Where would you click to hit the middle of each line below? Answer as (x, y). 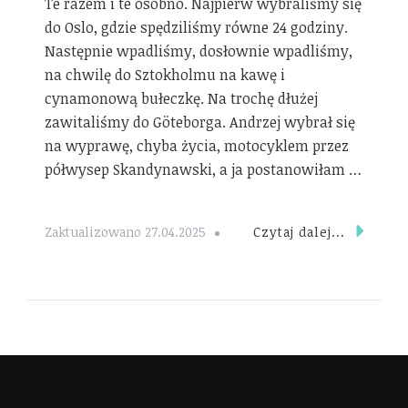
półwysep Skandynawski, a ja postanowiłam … (203, 169)
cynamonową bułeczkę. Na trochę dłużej (181, 98)
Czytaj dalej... (299, 231)
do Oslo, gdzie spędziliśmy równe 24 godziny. (196, 27)
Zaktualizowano (95, 232)
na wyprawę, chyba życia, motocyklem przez (197, 145)
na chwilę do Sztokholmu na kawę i (165, 74)
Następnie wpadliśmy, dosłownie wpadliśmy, (199, 51)
